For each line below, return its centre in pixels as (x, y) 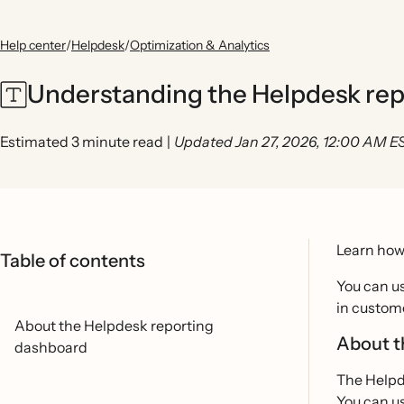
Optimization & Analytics (200, 45)
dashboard (51, 347)
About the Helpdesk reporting (114, 326)
